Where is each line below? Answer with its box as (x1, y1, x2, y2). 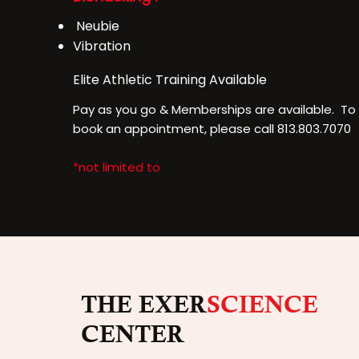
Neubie (76, 17, 119, 35)
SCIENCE (207, 291, 318, 318)
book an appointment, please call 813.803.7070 (73, 120, 351, 137)
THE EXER (81, 291, 207, 318)
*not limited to (73, 159, 160, 175)
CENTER (81, 321, 184, 348)
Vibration (73, 37, 131, 55)
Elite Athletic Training (73, 71, 206, 89)
